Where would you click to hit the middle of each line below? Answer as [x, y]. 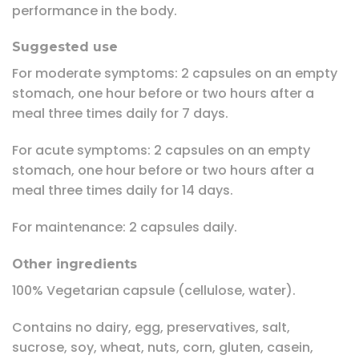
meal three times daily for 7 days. [120, 114]
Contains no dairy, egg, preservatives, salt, [151, 327]
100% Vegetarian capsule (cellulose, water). [154, 290]
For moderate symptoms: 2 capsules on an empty [175, 74]
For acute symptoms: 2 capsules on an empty [161, 151]
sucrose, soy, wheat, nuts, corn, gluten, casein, [163, 347]
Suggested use [65, 47]
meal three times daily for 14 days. [123, 191]
